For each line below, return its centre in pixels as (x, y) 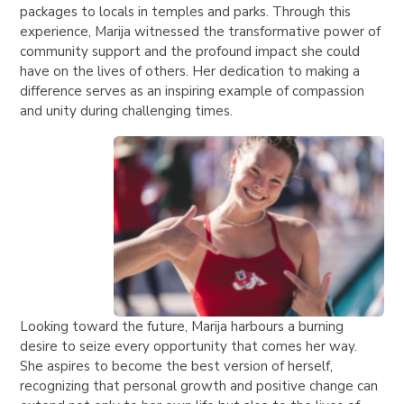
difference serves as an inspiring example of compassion (193, 92)
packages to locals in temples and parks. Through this (186, 12)
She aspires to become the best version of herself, (177, 367)
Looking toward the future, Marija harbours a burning (182, 327)
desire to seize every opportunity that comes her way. (189, 347)
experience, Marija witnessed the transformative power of (201, 32)
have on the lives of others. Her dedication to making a (190, 72)
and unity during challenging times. (129, 111)
